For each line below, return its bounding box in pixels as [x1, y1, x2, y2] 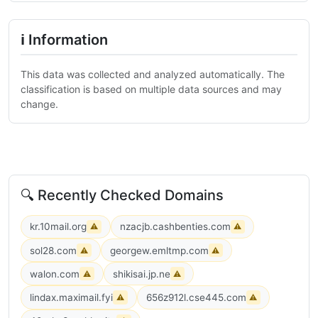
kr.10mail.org [30, 221, 87, 233]
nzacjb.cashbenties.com [119, 221, 231, 233]
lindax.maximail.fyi [30, 291, 113, 303]
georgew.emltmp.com [109, 244, 209, 256]
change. [21, 97, 58, 110]
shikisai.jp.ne [112, 268, 170, 280]
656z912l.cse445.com [146, 291, 246, 303]
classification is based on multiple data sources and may [21, 82, 282, 95]
